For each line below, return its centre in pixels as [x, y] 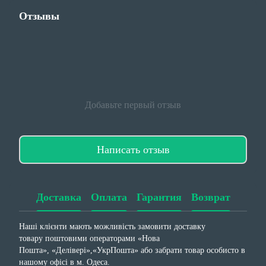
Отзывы [39, 16]
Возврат [210, 197]
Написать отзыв [133, 149]
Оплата [109, 197]
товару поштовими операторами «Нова [89, 239]
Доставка [58, 197]
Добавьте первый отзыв [133, 105]
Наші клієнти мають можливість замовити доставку [112, 227]
